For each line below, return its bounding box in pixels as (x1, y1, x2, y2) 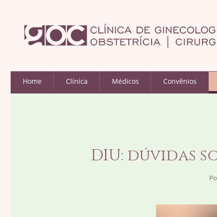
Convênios (163, 77, 197, 86)
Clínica (66, 77, 88, 86)
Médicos (112, 77, 139, 86)
